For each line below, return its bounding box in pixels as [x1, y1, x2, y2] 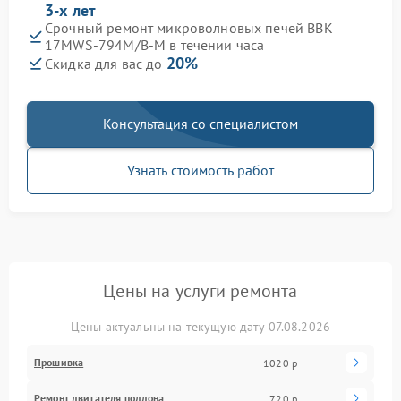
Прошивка [34, 355, 84, 370]
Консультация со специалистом [103, 115, 298, 133]
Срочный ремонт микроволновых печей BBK [45, 19, 333, 38]
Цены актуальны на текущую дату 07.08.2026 [70, 319, 331, 336]
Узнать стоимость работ [127, 161, 274, 180]
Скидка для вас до [45, 55, 166, 73]
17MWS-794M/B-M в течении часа [45, 36, 265, 55]
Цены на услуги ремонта [103, 279, 298, 303]
